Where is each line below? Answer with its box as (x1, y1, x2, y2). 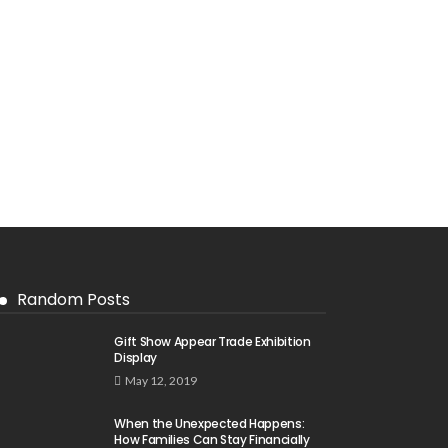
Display (114, 348, 157, 366)
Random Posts (17, 287, 131, 311)
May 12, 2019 (125, 372, 198, 388)
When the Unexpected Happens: (114, 414, 305, 432)
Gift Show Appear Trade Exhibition (114, 332, 311, 350)
